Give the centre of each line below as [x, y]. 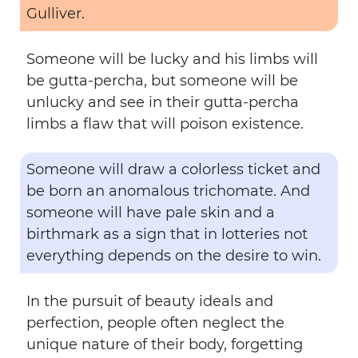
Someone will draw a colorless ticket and [173, 169]
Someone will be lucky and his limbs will [172, 59]
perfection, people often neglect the [155, 323]
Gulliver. [56, 14]
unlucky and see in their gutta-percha [163, 102]
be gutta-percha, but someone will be [162, 81]
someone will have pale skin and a [151, 213]
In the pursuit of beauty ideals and [150, 301]
